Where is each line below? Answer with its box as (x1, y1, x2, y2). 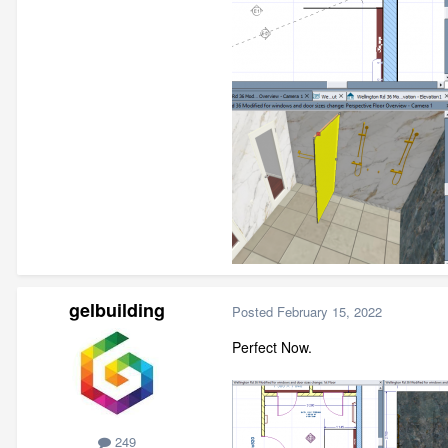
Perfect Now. (232, 336, 312, 357)
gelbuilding (69, 297, 165, 324)
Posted (232, 301, 277, 321)
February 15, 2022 (277, 301, 382, 321)
